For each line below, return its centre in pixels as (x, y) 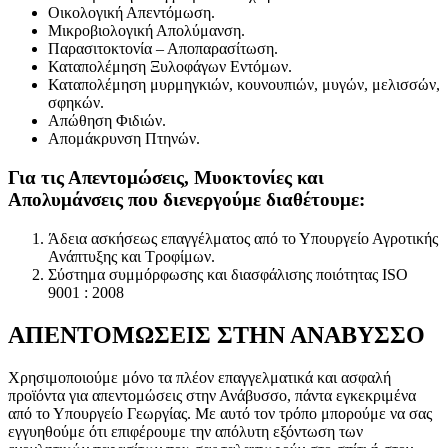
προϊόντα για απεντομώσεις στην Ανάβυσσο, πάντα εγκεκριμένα (212, 395)
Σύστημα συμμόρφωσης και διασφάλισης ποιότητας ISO (228, 274)
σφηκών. (76, 103)
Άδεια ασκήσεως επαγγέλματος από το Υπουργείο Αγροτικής (243, 238)
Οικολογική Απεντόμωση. (131, 13)
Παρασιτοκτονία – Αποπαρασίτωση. (163, 49)
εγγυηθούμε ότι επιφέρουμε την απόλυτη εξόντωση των (185, 431)
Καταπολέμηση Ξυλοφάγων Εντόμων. (170, 67)
